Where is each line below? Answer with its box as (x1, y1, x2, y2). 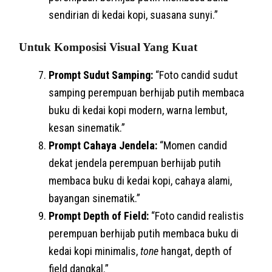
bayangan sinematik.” (49, 191, 141, 205)
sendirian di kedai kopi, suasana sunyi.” (49, 8, 219, 21)
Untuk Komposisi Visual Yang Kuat (19, 40, 198, 53)
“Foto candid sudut (153, 68, 239, 81)
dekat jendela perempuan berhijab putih (49, 156, 222, 169)
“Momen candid (157, 138, 228, 152)
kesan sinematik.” (49, 121, 126, 134)
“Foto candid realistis (149, 209, 245, 222)
